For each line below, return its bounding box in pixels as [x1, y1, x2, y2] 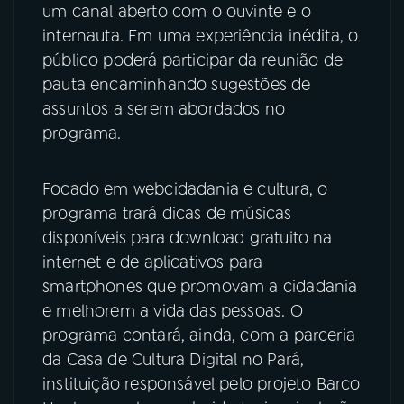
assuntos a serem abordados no [42, 97, 286, 120]
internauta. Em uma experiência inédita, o [42, 24, 359, 47]
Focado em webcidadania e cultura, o [42, 178, 328, 200]
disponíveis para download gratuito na [42, 226, 333, 249]
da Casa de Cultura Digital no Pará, [42, 348, 305, 371]
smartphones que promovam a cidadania [42, 275, 358, 298]
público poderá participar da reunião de [42, 49, 344, 71]
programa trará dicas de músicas [42, 202, 292, 225]
